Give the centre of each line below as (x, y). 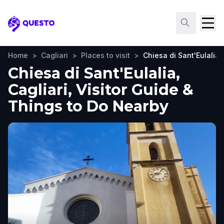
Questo (23, 29)
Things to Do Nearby (88, 106)
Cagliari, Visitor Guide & (101, 90)
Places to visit (105, 55)
